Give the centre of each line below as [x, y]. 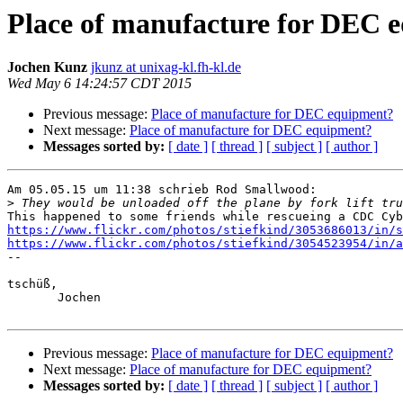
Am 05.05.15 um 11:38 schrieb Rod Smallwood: [162, 190]
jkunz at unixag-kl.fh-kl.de [166, 67]
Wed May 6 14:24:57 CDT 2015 [99, 84]
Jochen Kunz [47, 67]
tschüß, [32, 284]
